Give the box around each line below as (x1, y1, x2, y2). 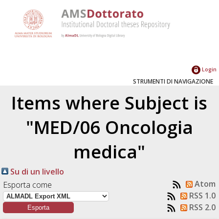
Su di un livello (8, 166, 65, 177)
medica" (73, 139, 146, 164)
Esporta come (3, 179, 52, 190)
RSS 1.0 (187, 190, 216, 201)
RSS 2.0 (187, 202, 216, 213)
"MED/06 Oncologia (25, 114, 193, 139)
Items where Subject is (11, 90, 208, 115)
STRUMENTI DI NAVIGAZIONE (133, 77, 213, 86)
